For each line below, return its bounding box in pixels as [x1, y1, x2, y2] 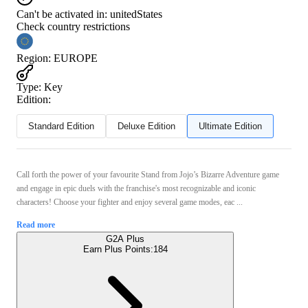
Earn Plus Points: [82, 243, 153, 254]
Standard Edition [28, 120, 94, 131]
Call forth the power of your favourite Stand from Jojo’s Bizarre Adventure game [16, 169, 279, 179]
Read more [16, 219, 55, 230]
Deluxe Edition [118, 120, 175, 131]
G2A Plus [106, 233, 144, 244]
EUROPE [54, 52, 98, 64]
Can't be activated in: [16, 8, 107, 20]
